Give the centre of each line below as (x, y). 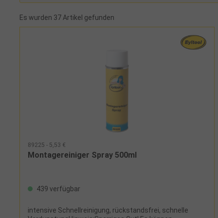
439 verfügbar (58, 189)
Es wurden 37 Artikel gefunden (67, 17)
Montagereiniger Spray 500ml (82, 155)
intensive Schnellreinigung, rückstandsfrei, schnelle (108, 210)
